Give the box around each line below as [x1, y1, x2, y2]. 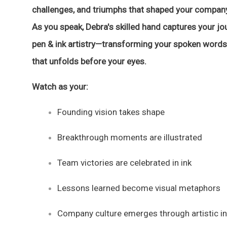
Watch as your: [32, 81, 88, 92]
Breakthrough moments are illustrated [57, 132, 202, 142]
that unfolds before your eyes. [32, 56, 146, 66]
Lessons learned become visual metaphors [57, 182, 220, 193]
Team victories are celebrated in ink [57, 157, 192, 168]
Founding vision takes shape [57, 106, 165, 117]
